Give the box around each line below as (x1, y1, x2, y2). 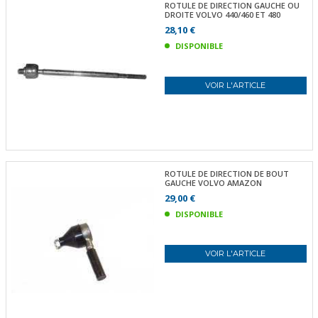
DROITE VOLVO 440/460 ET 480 (164, 9, 280, 20)
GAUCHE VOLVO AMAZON (164, 177, 262, 188)
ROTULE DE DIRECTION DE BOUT (164, 168, 289, 179)
